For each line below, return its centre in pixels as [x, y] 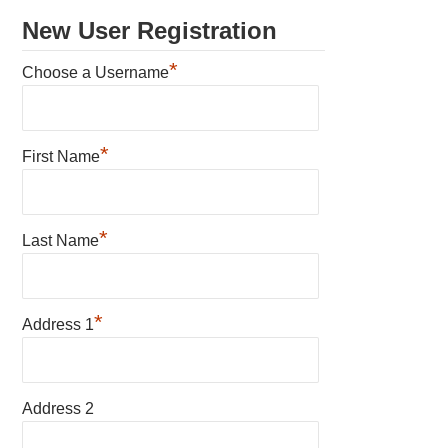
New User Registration [150, 30]
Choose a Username [96, 72]
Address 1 [58, 324]
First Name [61, 156]
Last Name [61, 240]
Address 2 [58, 408]
